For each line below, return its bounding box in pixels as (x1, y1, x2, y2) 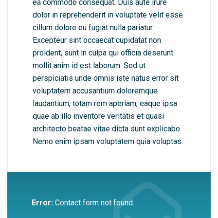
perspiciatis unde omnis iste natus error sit (33, 73, 179, 83)
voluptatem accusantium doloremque (33, 86, 158, 95)
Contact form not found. (53, 198, 134, 207)
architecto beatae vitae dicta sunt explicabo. (33, 124, 182, 133)
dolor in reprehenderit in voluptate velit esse (33, 10, 183, 19)
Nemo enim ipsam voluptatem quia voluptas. (33, 136, 183, 146)
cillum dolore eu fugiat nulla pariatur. (33, 22, 154, 32)
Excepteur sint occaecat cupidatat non (33, 35, 161, 45)
